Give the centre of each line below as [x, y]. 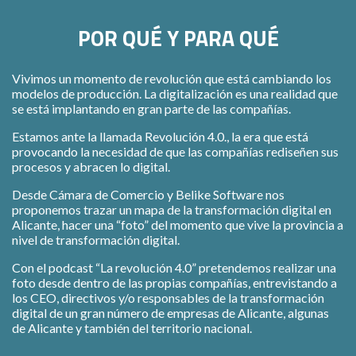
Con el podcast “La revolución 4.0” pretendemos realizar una [174, 267]
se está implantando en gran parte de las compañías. [151, 108]
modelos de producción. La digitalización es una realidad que [175, 93]
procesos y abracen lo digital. [91, 166]
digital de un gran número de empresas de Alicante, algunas [170, 312]
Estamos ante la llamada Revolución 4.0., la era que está [160, 136]
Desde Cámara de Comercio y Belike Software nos [148, 194]
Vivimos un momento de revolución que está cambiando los [172, 78]
